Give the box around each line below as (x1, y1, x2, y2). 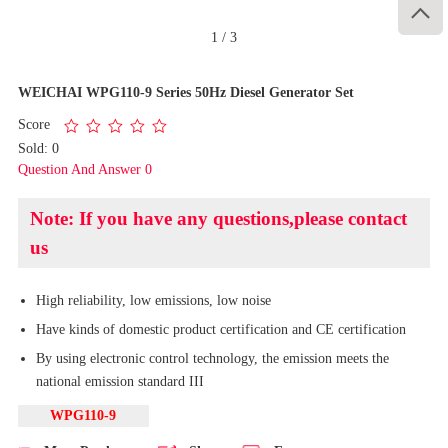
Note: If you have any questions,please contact (29, 207, 407, 229)
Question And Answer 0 (17, 160, 152, 177)
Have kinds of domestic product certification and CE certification (35, 320, 406, 337)
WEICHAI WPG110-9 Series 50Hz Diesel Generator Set (17, 83, 354, 100)
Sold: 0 (17, 139, 59, 156)
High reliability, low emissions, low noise (35, 291, 271, 308)
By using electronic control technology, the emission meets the (35, 349, 389, 366)
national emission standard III (35, 372, 204, 389)
